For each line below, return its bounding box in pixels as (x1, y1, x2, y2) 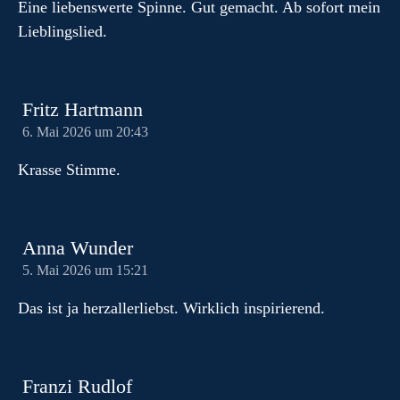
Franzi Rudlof (22, 376, 132, 397)
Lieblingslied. (18, 22, 107, 40)
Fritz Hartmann (22, 99, 143, 121)
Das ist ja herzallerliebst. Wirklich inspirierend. (18, 299, 325, 317)
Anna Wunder (22, 237, 133, 259)
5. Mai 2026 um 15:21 (22, 262, 148, 279)
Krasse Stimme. (18, 161, 121, 179)
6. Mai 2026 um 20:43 (22, 124, 148, 140)
